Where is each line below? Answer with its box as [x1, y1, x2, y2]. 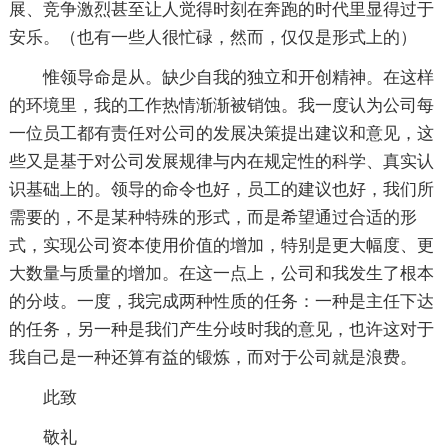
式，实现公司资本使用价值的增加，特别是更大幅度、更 [8, 236, 434, 256]
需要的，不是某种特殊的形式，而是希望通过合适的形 [8, 208, 417, 228]
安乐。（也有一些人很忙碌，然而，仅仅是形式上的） [8, 28, 417, 48]
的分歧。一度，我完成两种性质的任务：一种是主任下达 [8, 292, 434, 312]
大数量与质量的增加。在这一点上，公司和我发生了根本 [8, 264, 434, 284]
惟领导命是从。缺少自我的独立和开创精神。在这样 [42, 68, 434, 88]
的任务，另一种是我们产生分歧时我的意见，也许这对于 [8, 320, 434, 340]
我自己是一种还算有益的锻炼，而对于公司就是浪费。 [8, 348, 417, 368]
